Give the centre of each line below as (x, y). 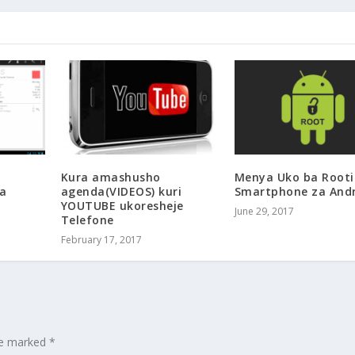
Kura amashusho (111, 177)
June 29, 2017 (264, 212)
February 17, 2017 (101, 240)
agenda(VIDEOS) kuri (121, 192)
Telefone (87, 220)
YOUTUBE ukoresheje (122, 206)
